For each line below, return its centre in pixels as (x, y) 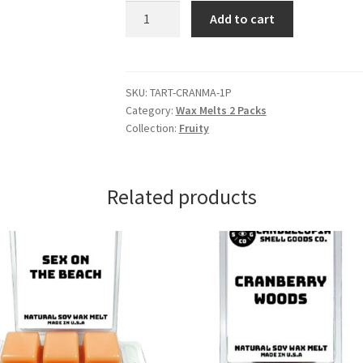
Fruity (194, 128)
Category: (150, 110)
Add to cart (243, 19)
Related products (181, 197)
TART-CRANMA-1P (190, 92)
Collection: (152, 128)
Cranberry (152, 10)
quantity (148, 71)
